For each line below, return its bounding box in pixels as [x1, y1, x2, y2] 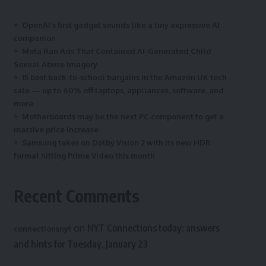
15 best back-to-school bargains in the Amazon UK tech [21, 72, 227, 82]
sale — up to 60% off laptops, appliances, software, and [13, 85, 224, 95]
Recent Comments [13, 185, 140, 206]
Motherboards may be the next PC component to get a [21, 112, 224, 121]
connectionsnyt [13, 224, 71, 233]
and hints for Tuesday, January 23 [13, 238, 148, 250]
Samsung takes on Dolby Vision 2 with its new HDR [21, 138, 211, 147]
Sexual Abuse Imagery [13, 59, 97, 69]
